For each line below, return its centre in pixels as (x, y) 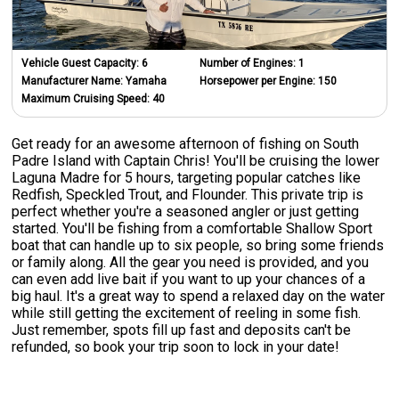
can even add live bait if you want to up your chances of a (189, 279)
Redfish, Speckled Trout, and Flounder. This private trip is (188, 194)
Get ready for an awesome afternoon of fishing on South (186, 143)
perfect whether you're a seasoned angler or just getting (186, 211)
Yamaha (147, 81)
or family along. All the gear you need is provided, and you (191, 262)
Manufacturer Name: (74, 81)
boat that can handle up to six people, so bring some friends (198, 245)
